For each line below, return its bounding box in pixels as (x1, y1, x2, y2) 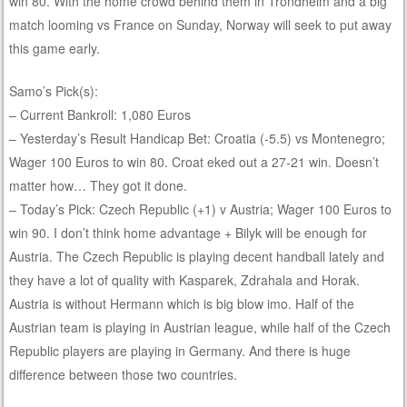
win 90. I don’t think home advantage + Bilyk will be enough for (9, 223, 368, 243)
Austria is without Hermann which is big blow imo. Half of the (9, 294, 355, 313)
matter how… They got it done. (9, 176, 188, 195)
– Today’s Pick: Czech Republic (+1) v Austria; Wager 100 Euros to (9, 200, 392, 219)
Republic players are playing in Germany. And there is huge (9, 342, 352, 361)
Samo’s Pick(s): (9, 82, 99, 101)
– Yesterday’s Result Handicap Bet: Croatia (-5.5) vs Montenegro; (9, 129, 386, 148)
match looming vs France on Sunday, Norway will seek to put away (9, 15, 392, 35)
